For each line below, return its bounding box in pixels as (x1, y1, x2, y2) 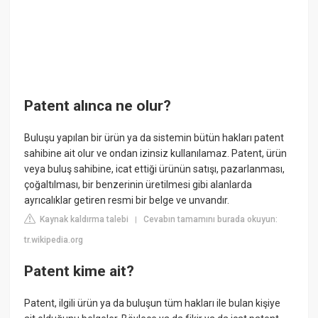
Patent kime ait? (24, 262, 135, 280)
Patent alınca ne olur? (24, 97, 172, 114)
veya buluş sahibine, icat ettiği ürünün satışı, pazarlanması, (24, 163, 285, 175)
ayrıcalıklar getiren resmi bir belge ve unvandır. (24, 194, 230, 207)
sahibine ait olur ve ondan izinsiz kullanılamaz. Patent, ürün (24, 148, 287, 160)
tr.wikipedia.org (24, 235, 84, 246)
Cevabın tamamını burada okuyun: (143, 214, 278, 225)
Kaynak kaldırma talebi (38, 214, 129, 225)
